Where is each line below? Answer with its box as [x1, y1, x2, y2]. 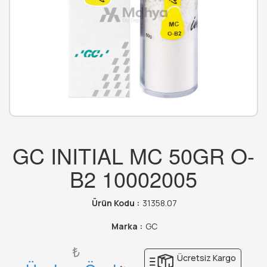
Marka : [111, 221, 142, 232]
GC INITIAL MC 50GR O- [13, 140, 254, 171]
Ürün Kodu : [91, 197, 139, 209]
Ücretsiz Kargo [175, 252, 236, 264]
